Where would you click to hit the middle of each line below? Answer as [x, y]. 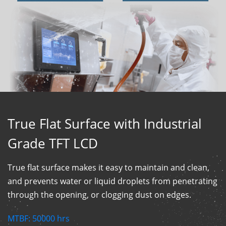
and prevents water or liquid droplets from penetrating [112, 181]
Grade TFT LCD [53, 144]
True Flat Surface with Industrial [105, 124]
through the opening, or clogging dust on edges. [99, 194]
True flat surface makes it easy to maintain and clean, [108, 167]
